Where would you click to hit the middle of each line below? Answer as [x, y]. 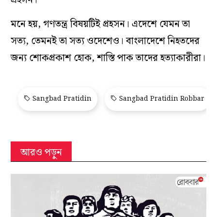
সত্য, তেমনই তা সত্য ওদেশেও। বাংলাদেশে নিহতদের [105, 41]
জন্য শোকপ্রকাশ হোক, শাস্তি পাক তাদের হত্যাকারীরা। [108, 58]
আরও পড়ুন [41, 152]
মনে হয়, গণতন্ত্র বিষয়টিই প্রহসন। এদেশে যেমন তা [101, 24]
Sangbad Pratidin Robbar [161, 99]
